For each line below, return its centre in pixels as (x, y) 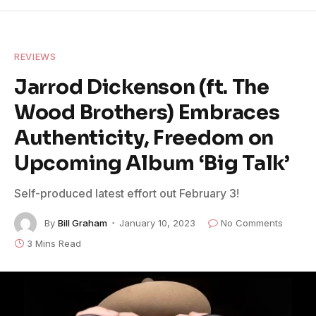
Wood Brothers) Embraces (147, 112)
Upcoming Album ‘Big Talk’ (152, 163)
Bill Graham (83, 223)
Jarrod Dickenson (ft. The (142, 86)
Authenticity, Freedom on (144, 137)
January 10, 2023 (157, 223)
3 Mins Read (54, 243)
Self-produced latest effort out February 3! (127, 193)
